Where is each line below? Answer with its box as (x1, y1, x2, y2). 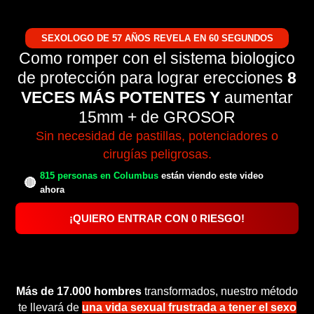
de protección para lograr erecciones (18, 69, 287, 87)
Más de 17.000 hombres (16, 285, 142, 297)
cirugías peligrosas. (102, 146, 212, 161)
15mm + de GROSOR (78, 108, 235, 126)
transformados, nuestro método (142, 285, 298, 297)
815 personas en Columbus (40, 170, 159, 181)
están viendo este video (158, 170, 264, 181)
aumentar (220, 88, 293, 107)
